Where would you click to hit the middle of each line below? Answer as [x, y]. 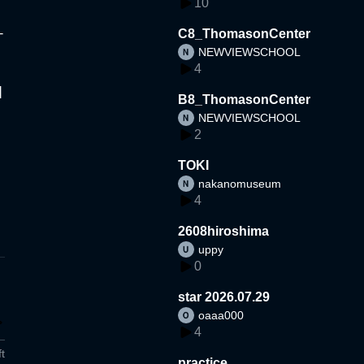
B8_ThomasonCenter [245, 99]
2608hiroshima [224, 231]
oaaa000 [221, 315]
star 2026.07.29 [224, 297]
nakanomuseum [240, 183]
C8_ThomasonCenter [245, 33]
